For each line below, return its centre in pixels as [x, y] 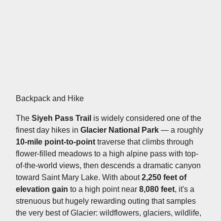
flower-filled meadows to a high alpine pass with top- [107, 153]
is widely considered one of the [146, 118]
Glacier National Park [120, 130]
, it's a [184, 189]
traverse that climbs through [144, 142]
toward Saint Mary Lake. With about [79, 177]
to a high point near [104, 189]
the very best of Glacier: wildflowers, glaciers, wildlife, [109, 213]
